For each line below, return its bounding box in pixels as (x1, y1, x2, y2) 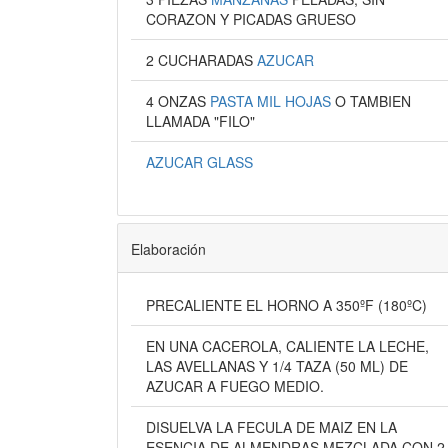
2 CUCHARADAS (157, 50, 257, 70)
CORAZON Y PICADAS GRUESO (145, 9, 356, 29)
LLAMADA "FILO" (145, 111, 255, 131)
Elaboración (130, 238, 206, 259)
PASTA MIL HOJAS (209, 91, 335, 111)
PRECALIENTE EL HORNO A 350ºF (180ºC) (145, 295, 427, 315)
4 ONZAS (157, 91, 210, 111)
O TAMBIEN (334, 91, 411, 111)
